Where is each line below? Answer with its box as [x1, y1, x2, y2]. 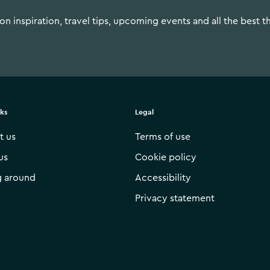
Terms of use [135, 132, 190, 142]
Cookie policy [135, 152, 196, 162]
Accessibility [135, 173, 191, 183]
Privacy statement [135, 193, 215, 203]
